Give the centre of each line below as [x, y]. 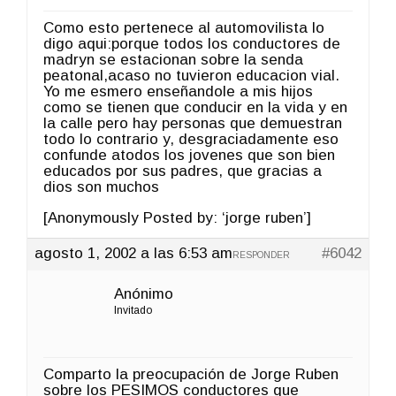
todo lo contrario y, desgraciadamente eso [191, 139]
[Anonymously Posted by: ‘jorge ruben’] [177, 217]
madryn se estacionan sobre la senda [173, 59]
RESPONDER [261, 255]
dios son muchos [101, 187]
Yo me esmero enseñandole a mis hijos [178, 91]
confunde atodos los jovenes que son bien [189, 155]
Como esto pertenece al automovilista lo [184, 27]
